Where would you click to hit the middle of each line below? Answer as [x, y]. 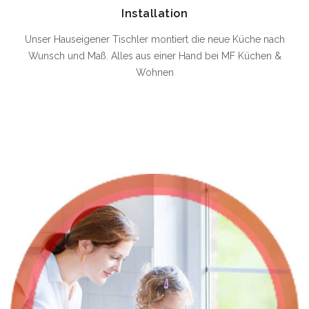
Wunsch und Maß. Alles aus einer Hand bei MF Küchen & [154, 56]
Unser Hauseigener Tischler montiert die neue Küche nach [154, 40]
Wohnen [154, 73]
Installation [154, 14]
